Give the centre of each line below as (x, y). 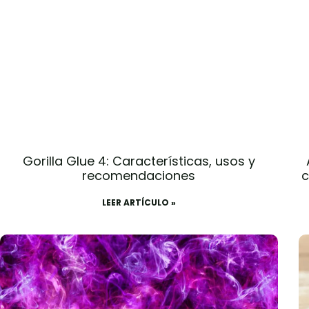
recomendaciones (139, 175)
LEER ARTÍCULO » (139, 202)
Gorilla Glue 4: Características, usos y (139, 161)
